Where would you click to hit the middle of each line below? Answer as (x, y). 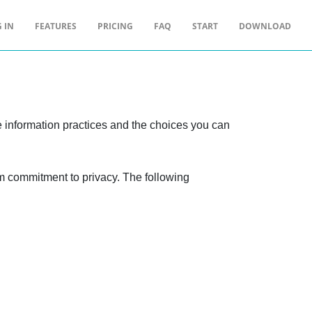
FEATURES (56, 26)
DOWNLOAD (265, 26)
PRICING (115, 26)
